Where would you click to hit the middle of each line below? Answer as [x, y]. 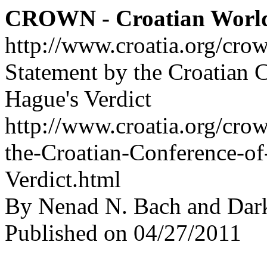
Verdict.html [63, 179]
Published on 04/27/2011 [123, 233]
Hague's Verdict [78, 99]
